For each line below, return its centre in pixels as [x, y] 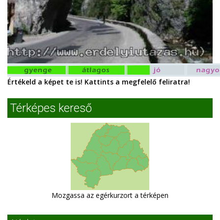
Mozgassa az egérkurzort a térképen [110, 195]
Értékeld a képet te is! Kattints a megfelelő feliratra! [99, 82]
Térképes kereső [51, 108]
